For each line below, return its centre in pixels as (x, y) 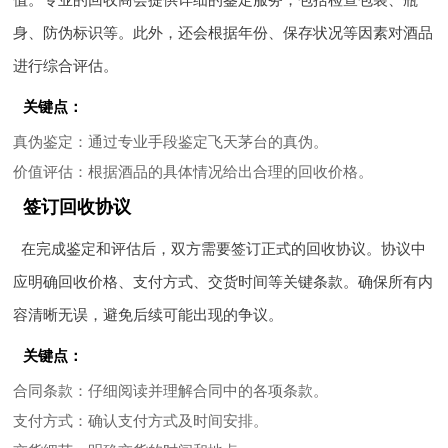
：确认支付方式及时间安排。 (171, 420)
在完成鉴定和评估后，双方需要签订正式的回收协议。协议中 (223, 248)
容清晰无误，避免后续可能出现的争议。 (148, 314)
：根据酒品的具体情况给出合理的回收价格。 (223, 171)
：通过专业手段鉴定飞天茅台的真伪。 (201, 141)
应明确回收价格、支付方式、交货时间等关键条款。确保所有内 (223, 281)
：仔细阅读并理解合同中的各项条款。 (201, 390)
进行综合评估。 (66, 65)
